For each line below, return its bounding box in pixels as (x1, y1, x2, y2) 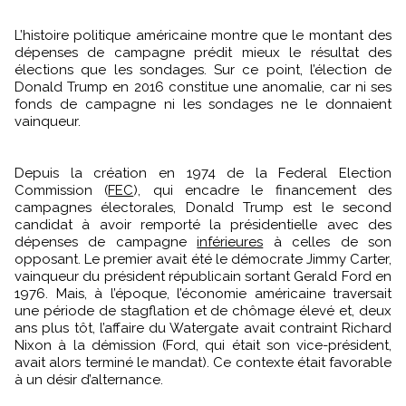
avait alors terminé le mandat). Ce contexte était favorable (14, 353, 391, 371)
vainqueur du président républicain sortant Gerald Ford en (14, 267, 391, 285)
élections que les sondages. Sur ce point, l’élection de (14, 61, 391, 78)
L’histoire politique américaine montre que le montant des (14, 26, 391, 43)
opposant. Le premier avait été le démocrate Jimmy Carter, (14, 250, 391, 267)
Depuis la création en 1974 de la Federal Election (14, 164, 391, 181)
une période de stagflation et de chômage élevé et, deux (14, 302, 391, 319)
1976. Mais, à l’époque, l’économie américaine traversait (14, 285, 391, 302)
